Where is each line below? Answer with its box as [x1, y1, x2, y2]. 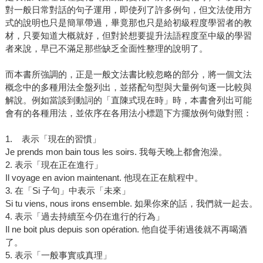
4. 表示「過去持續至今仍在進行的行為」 [5, 211, 164, 222]
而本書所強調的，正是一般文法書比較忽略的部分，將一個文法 [5, 69, 252, 80]
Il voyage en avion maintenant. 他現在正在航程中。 [5, 173, 203, 183]
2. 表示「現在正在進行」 [5, 160, 103, 170]
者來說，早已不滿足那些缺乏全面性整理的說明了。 [5, 43, 208, 54]
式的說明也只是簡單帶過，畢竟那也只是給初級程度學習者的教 [5, 18, 252, 28]
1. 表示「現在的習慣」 [5, 134, 101, 144]
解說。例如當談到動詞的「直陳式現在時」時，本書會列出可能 [5, 95, 252, 106]
